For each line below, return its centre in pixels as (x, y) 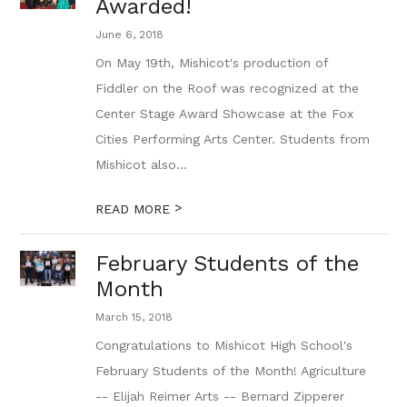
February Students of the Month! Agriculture (231, 371)
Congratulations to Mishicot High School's (224, 345)
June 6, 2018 (130, 35)
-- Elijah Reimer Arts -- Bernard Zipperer (220, 396)
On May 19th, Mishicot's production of (212, 63)
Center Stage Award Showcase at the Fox (225, 114)
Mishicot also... (142, 164)
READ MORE (135, 209)
